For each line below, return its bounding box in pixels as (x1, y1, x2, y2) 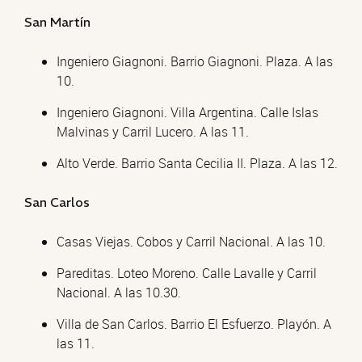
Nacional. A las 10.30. (57, 284, 181, 301)
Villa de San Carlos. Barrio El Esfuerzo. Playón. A (57, 315, 331, 333)
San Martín (24, 14, 90, 30)
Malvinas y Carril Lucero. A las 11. (57, 123, 249, 141)
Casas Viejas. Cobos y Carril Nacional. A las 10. (57, 233, 326, 250)
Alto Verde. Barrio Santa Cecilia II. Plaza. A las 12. (57, 154, 338, 172)
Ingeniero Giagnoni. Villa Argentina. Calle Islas (57, 103, 318, 121)
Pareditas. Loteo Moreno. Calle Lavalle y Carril (57, 264, 317, 282)
